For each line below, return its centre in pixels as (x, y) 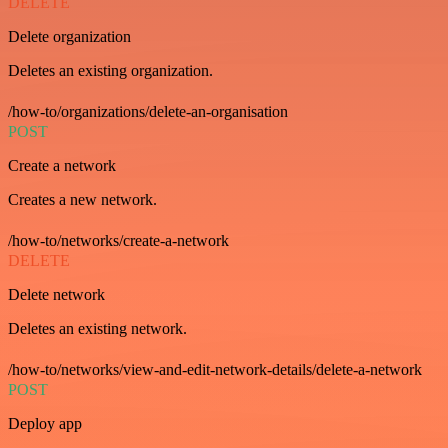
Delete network (56, 294)
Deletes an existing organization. (110, 70)
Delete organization (69, 36)
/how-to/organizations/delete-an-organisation (148, 111)
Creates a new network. (82, 199)
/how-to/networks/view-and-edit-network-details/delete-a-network (215, 369)
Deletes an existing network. (97, 328)
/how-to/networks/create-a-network (118, 240)
